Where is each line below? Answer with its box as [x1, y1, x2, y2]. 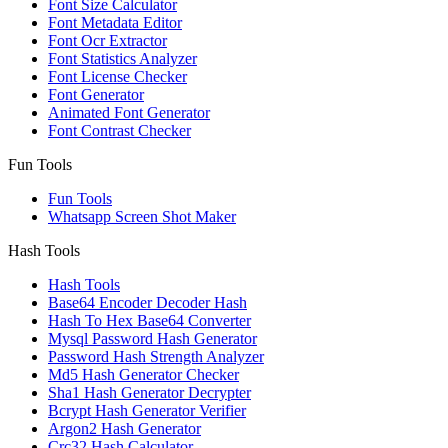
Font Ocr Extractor [48, 32, 167, 50]
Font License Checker [48, 68, 187, 86]
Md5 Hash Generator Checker [48, 366, 239, 384]
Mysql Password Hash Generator [48, 330, 257, 348]
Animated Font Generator [48, 104, 210, 122]
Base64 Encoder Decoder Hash [48, 294, 247, 312]
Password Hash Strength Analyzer [48, 348, 264, 366]
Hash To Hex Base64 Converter [48, 312, 251, 330]
